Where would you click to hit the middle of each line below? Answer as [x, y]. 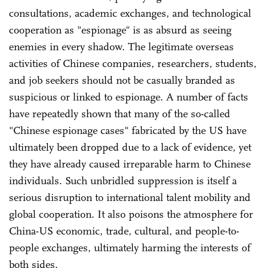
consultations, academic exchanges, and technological [130, 13]
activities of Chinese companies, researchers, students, [133, 63]
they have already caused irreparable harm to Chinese [130, 164]
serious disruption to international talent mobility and [130, 197]
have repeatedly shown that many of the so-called [120, 113]
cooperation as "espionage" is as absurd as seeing [120, 30]
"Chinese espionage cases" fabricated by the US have [128, 130]
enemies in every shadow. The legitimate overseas [121, 46]
